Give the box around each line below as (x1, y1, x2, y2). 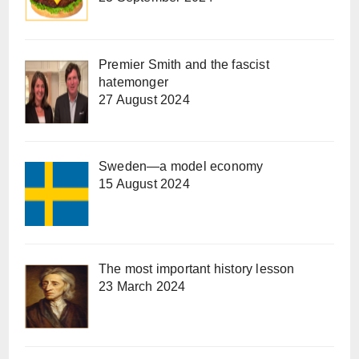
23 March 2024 (99, 280, 186, 294)
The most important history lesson (99, 262, 295, 276)
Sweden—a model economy (99, 159, 264, 174)
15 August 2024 (99, 177, 190, 192)
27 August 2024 (99, 92, 190, 107)
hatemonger (99, 75, 168, 89)
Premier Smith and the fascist (99, 57, 269, 71)
